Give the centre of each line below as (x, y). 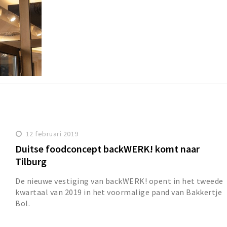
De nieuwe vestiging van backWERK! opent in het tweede (119, 181)
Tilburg (31, 162)
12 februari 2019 (52, 134)
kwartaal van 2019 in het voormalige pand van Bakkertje (119, 192)
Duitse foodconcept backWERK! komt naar (108, 149)
